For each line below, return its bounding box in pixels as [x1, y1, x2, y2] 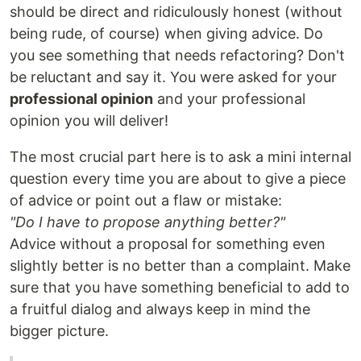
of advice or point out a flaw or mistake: [10, 192, 282, 210]
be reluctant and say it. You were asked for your [10, 68, 337, 86]
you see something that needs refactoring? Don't [10, 47, 345, 64]
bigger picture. [10, 322, 109, 340]
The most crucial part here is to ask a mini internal [10, 148, 351, 166]
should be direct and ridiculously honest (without [10, 3, 342, 21]
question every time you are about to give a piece [10, 170, 346, 188]
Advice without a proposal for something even [10, 235, 326, 253]
